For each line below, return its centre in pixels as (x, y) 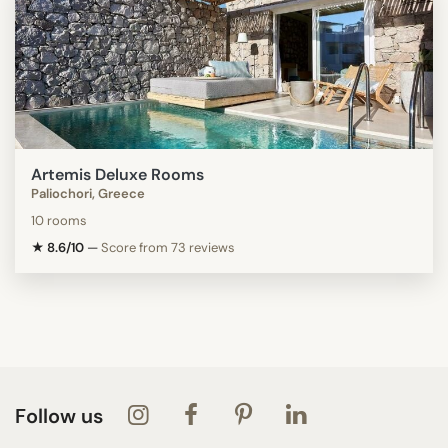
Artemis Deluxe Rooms (117, 174)
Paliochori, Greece (88, 193)
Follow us (59, 415)
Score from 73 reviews (168, 247)
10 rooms (59, 220)
